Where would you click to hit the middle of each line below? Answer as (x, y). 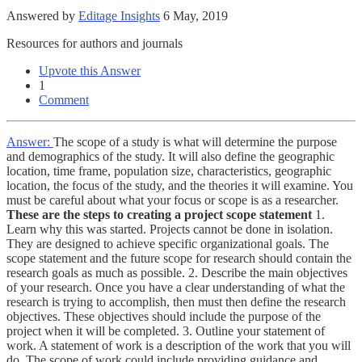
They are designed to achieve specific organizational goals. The (168, 243)
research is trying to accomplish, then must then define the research (176, 301)
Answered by (42, 15)
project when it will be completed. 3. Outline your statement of (166, 330)
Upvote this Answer (90, 70)
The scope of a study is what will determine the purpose (195, 141)
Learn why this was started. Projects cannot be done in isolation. (170, 229)
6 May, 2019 (196, 15)
